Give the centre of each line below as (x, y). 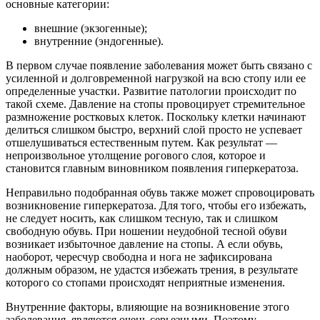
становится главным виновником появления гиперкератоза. (152, 169)
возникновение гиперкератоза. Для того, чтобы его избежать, (156, 206)
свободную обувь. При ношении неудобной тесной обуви (146, 231)
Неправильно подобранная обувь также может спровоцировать (160, 193)
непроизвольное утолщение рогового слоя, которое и (136, 156)
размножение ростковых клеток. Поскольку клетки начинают (156, 117)
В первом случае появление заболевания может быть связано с (159, 66)
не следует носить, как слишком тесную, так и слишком (142, 219)
